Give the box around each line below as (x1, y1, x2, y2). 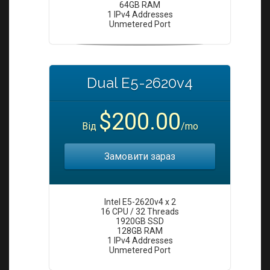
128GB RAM (117, 226, 163, 236)
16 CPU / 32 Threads (101, 207, 179, 216)
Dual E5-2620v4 (87, 74, 193, 92)
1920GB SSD (116, 216, 164, 226)
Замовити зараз (104, 151, 175, 162)
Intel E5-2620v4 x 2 (104, 197, 176, 207)
